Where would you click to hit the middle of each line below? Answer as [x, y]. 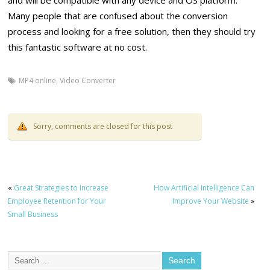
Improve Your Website [210, 201]
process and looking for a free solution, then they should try [132, 32]
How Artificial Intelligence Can [204, 187]
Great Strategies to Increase [61, 187]
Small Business [33, 214]
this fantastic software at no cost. [78, 47]
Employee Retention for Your [57, 201]
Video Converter [88, 81]
